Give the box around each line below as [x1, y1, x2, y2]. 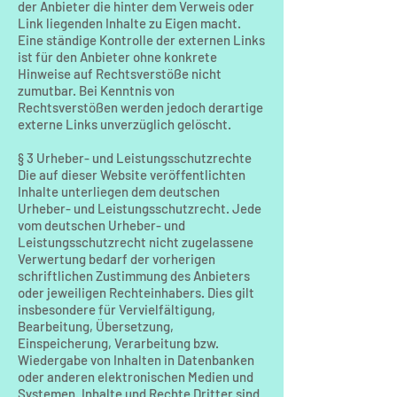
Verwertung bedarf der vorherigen [18, 251, 215, 267]
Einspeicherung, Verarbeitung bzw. [18, 335, 219, 351]
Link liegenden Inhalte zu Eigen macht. [18, 15, 241, 31]
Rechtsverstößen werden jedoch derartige [18, 99, 263, 115]
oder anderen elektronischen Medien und [18, 369, 253, 385]
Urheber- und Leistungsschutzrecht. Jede [18, 200, 261, 216]
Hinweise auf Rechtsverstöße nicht [18, 66, 222, 82]
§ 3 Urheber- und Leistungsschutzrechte [18, 150, 252, 166]
